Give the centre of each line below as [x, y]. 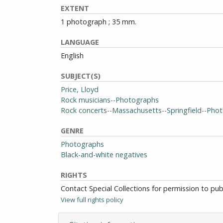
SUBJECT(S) [81, 76]
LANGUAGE [80, 42]
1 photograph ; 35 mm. [99, 22]
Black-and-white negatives [104, 155]
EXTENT [75, 8]
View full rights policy [92, 200]
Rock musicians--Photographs [110, 100]
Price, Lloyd [80, 89]
